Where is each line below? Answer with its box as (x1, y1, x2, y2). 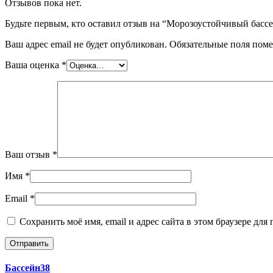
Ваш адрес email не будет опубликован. (5, 38, 167, 49)
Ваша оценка (5, 59, 62, 70)
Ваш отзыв (5, 149, 52, 160)
